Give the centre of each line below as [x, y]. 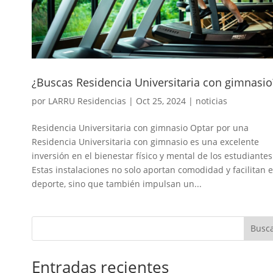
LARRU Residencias [87, 101]
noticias [211, 101]
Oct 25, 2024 [161, 101]
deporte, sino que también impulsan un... [117, 183]
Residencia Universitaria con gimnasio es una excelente [145, 141]
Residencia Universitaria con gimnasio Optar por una [140, 127]
